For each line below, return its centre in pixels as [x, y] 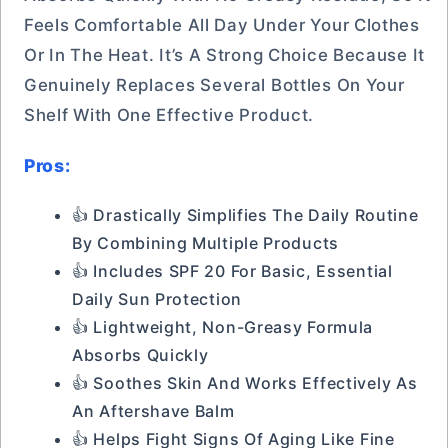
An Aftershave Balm [153, 411]
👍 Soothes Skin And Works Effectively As [245, 383]
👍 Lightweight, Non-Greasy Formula [223, 327]
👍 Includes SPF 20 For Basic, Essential [232, 271]
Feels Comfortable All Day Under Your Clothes [222, 25]
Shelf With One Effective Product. [169, 115]
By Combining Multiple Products [205, 243]
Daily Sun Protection [157, 299]
